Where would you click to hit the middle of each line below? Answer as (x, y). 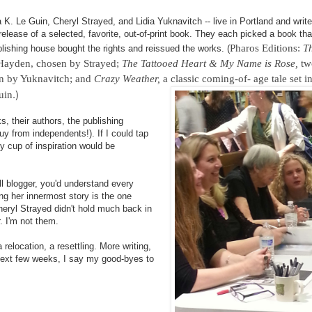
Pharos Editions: (266, 48)
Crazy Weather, (128, 78)
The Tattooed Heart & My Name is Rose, (211, 63)
